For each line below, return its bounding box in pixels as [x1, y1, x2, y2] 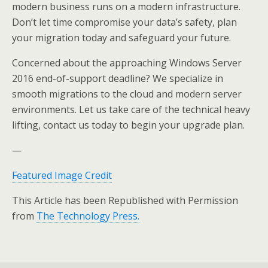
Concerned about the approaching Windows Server [12, 56, 242, 69]
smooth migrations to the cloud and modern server [12, 87, 242, 100]
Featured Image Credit [12, 168, 112, 182]
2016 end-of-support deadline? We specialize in [12, 71, 223, 85]
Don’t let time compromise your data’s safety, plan [12, 15, 237, 29]
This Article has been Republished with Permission [12, 193, 238, 207]
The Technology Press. [36, 209, 139, 223]
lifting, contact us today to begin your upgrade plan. [12, 118, 245, 132]
